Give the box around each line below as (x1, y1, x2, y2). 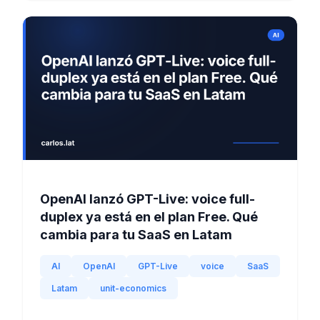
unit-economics (100, 283, 166, 294)
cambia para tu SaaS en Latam (40, 227, 232, 243)
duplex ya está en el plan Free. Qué (40, 209, 258, 225)
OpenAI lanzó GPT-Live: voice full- (40, 191, 255, 207)
